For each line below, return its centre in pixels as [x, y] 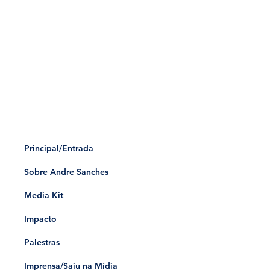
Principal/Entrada [58, 148]
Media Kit [43, 195]
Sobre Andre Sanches [66, 172]
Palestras [42, 242]
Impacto [40, 219]
